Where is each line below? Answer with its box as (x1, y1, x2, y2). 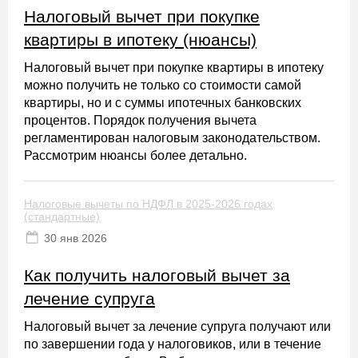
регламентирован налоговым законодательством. (24, 131, 320, 145)
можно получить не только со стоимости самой (24, 78, 301, 92)
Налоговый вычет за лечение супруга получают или (24, 320, 331, 333)
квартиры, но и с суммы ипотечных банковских (24, 96, 301, 109)
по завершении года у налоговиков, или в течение (24, 337, 321, 351)
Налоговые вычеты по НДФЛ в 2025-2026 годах (24, 197, 272, 210)
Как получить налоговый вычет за (24, 266, 290, 284)
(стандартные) (24, 210, 100, 223)
